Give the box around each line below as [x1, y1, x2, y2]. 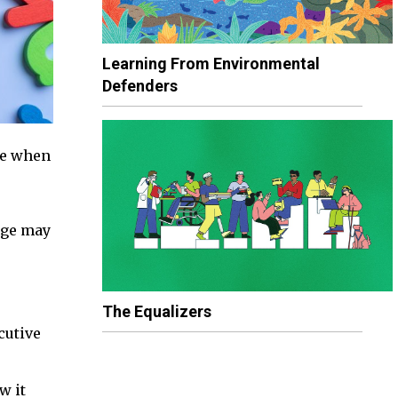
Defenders [101, 76, 178, 95]
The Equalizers [101, 302, 211, 322]
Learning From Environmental [101, 53, 320, 73]
